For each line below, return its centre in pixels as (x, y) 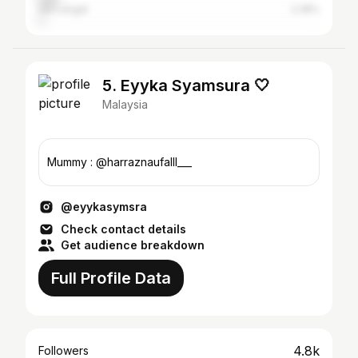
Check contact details (123, 229)
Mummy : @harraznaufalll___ (119, 162)
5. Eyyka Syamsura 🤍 (186, 86)
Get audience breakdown (133, 245)
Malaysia (125, 104)
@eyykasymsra (104, 207)
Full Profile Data (111, 278)
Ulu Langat (63, 9)
